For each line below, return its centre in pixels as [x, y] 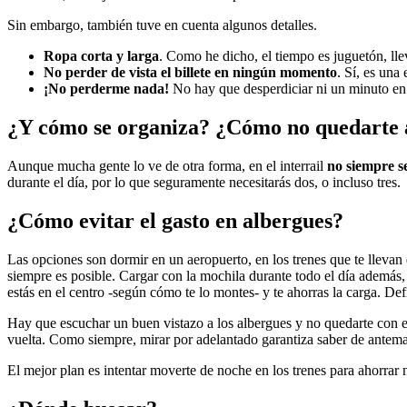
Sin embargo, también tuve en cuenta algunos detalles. [162, 25]
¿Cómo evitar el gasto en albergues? [175, 221]
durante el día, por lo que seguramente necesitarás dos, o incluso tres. [204, 183]
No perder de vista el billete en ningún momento [190, 73]
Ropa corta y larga [101, 56]
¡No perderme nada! [106, 89]
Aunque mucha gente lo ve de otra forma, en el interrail [167, 166]
